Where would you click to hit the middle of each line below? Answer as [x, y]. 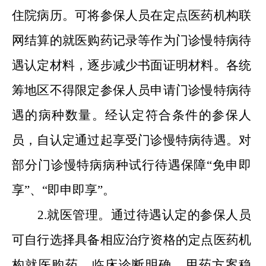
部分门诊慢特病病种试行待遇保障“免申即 [132, 165]
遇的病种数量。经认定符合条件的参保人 [132, 115]
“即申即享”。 [79, 190]
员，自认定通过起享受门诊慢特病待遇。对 [132, 140]
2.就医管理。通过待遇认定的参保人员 [144, 215]
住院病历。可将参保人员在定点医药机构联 [132, 15]
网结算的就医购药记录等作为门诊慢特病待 [132, 40]
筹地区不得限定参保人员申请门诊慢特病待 [132, 90]
